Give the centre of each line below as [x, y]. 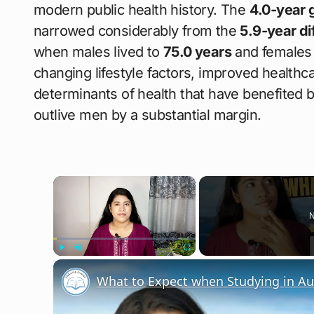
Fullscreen [200, 262]
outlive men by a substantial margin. [148, 115]
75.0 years [197, 52]
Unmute [89, 262]
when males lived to [98, 52]
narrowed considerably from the [137, 30]
